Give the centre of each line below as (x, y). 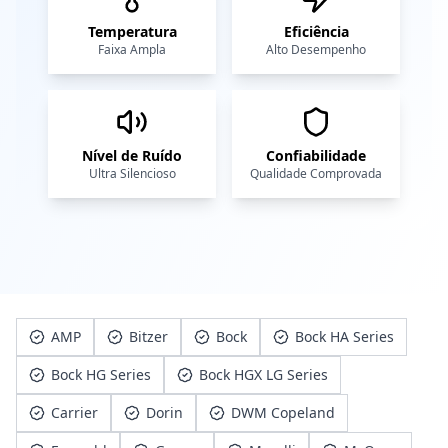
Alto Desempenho (316, 49)
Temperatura (132, 31)
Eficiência (316, 31)
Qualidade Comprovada (316, 173)
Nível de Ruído (132, 155)
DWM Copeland (283, 412)
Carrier (74, 412)
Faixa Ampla (132, 49)
